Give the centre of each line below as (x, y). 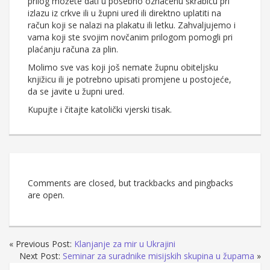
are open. (46, 195)
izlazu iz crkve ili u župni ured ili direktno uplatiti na (124, 13)
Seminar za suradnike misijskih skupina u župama (159, 256)
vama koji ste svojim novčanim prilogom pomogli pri (130, 37)
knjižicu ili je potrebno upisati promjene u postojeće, (130, 80)
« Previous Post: (42, 244)
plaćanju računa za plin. (73, 49)
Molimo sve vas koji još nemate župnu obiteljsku (123, 67)
